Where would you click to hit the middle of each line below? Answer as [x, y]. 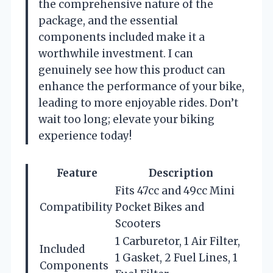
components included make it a [122, 37]
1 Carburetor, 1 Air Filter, [178, 241]
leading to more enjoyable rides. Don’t [138, 103]
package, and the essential [108, 20]
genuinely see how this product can [132, 70]
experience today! [85, 136]
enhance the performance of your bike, [141, 86]
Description [181, 173]
